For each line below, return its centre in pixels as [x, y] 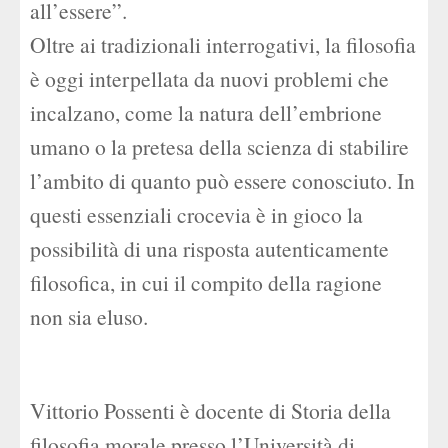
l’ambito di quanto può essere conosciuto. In [222, 180]
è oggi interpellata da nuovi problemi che [209, 78]
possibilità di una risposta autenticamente [209, 248]
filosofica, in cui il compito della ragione [206, 282]
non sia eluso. [89, 316]
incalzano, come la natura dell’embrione [206, 112]
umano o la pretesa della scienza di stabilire [219, 146]
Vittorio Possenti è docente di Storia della [210, 410]
